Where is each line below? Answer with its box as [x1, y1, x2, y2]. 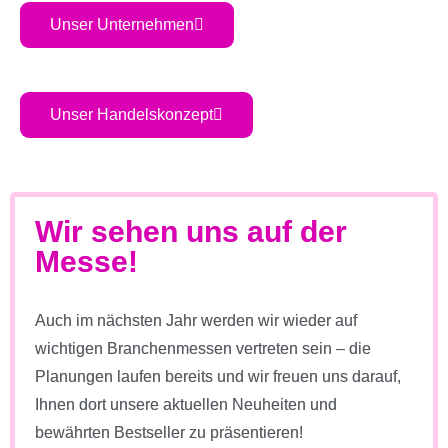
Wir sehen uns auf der [35, 214, 347, 248]
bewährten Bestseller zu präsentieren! [35, 423, 303, 441]
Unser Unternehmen [50, 15, 194, 33]
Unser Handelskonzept [50, 105, 213, 123]
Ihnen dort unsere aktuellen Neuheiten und [35, 395, 337, 413]
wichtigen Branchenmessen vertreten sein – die [35, 339, 371, 357]
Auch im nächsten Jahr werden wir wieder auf [35, 311, 357, 329]
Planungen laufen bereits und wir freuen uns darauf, [35, 367, 401, 385]
